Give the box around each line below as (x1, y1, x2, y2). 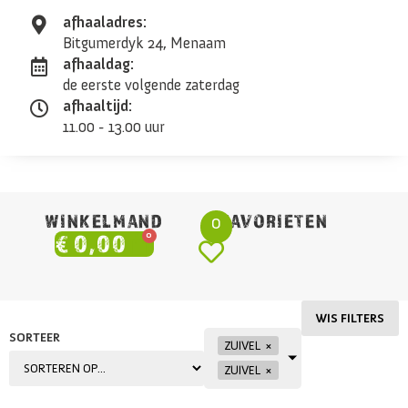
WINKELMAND (45, 209, 164, 231)
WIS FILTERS (316, 310, 384, 326)
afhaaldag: (63, 54, 135, 73)
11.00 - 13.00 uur (63, 117, 166, 136)
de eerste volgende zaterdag (63, 75, 240, 94)
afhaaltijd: (63, 96, 133, 115)
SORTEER (9, 329, 60, 345)
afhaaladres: (63, 12, 148, 31)
